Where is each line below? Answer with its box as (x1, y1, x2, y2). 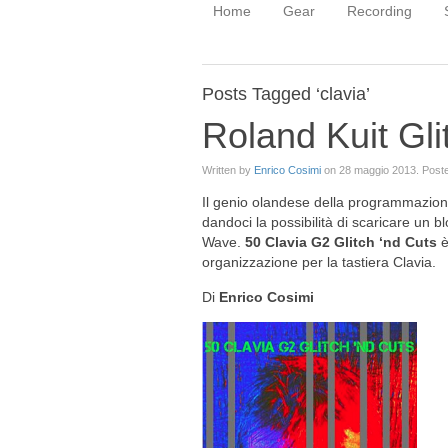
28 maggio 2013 (339, 164, 416, 176)
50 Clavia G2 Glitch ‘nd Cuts (245, 234, 441, 250)
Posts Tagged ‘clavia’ (202, 84, 370, 104)
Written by (202, 164, 254, 176)
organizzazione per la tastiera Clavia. (202, 254, 436, 270)
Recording (347, 3, 412, 19)
